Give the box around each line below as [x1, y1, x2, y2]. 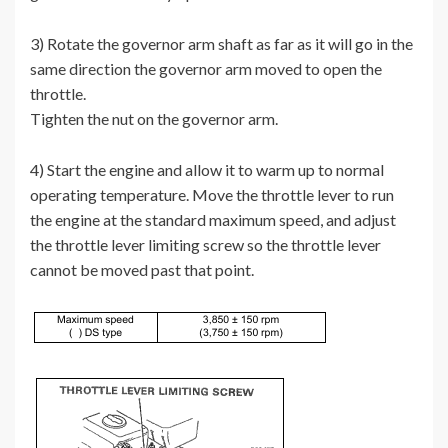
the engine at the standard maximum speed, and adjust [30, 210, 396, 230]
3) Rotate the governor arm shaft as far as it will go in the [30, 34, 413, 54]
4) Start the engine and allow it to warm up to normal [30, 160, 384, 180]
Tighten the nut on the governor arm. [30, 109, 278, 129]
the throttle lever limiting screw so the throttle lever [30, 235, 381, 255]
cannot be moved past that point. [30, 260, 254, 280]
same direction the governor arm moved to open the [30, 59, 382, 79]
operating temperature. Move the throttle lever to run [30, 185, 394, 205]
